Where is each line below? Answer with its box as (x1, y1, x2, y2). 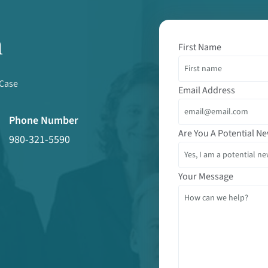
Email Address (178, 83, 235, 97)
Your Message (178, 169, 233, 183)
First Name (178, 40, 221, 54)
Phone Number (9, 113, 78, 129)
